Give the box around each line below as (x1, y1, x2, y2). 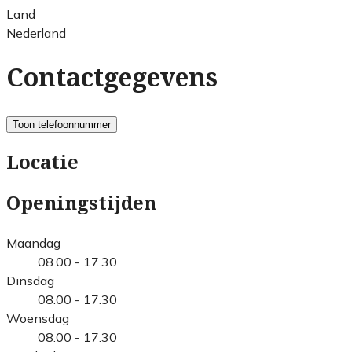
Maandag (6, 234, 60, 251)
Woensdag (6, 310, 69, 326)
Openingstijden (6, 192, 156, 214)
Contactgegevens (6, 63, 218, 93)
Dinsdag (6, 272, 54, 288)
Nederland (6, 24, 66, 41)
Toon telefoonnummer (13, 118, 111, 130)
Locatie (6, 151, 79, 174)
